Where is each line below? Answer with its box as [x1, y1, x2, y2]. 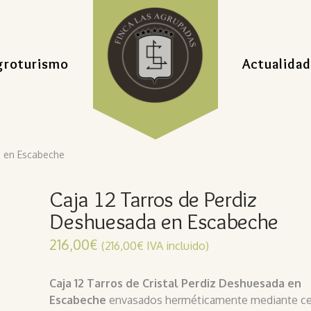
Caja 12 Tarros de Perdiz [49, 185, 258, 212]
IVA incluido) [144, 238, 210, 253]
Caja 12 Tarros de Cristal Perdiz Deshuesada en [49, 276, 302, 290]
